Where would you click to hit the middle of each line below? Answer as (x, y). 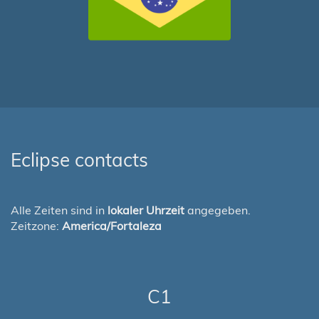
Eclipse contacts (79, 160)
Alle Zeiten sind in (59, 210)
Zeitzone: (36, 226)
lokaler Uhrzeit (146, 210)
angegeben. (218, 210)
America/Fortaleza (112, 226)
